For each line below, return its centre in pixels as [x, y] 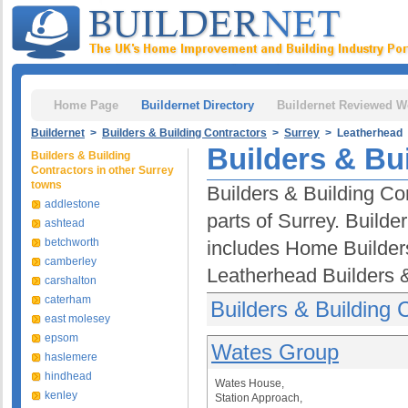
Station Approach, [259, 398]
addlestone [72, 204]
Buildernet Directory [198, 105]
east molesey [77, 319]
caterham [68, 300]
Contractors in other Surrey [102, 170]
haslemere [71, 357]
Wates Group [275, 352]
